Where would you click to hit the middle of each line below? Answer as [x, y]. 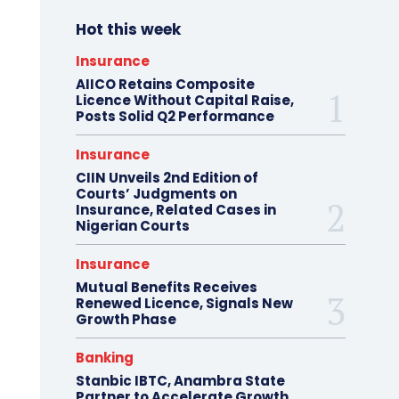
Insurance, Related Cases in [175, 209]
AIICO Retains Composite [165, 84]
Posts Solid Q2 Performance [175, 116]
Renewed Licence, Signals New [184, 303]
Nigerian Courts [132, 225]
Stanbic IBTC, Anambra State [180, 380]
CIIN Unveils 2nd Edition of [167, 177]
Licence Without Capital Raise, [184, 100]
